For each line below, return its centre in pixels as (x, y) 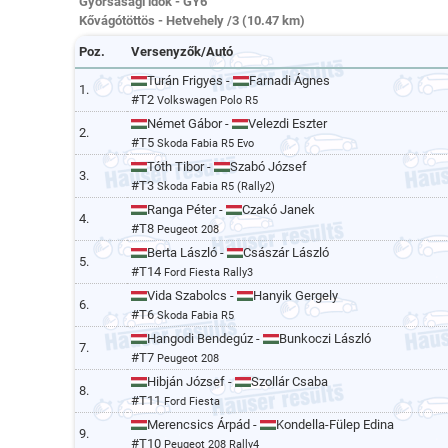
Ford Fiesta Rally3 (208, 272)
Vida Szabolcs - (192, 295)
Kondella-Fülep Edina (335, 424)
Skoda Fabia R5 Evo (205, 143)
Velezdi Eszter (287, 123)
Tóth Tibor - (180, 166)
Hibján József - (191, 381)
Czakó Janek (278, 209)
